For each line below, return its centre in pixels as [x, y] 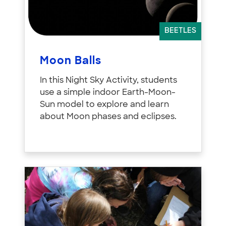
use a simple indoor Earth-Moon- [108, 93]
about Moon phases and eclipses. [108, 117]
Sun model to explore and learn [104, 105]
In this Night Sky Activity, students [108, 80]
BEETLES [180, 31]
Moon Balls [71, 61]
